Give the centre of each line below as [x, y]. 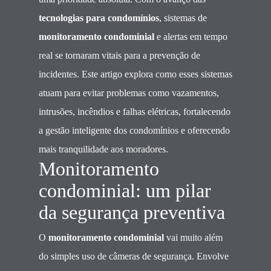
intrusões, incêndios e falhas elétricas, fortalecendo [135, 112]
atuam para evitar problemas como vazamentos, [129, 93]
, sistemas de [183, 18]
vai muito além [193, 237]
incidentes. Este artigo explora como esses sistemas [135, 74]
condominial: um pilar [125, 191]
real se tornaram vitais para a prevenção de [119, 55]
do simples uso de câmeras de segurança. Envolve [134, 256]
